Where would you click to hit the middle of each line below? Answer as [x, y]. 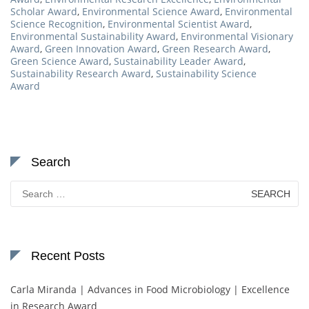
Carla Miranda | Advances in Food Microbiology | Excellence [150, 289]
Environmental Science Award [151, 11]
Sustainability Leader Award [179, 61]
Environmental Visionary [237, 36]
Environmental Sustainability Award [93, 36]
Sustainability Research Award [81, 73]
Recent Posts [68, 256]
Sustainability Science [206, 73]
